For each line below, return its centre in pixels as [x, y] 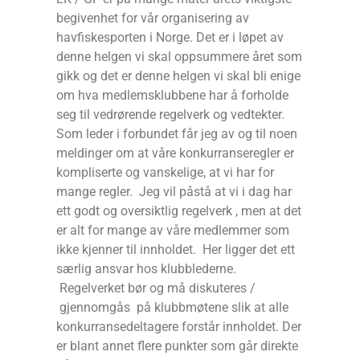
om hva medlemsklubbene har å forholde [172, 96]
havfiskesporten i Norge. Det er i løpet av [170, 38]
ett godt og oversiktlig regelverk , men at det [179, 211]
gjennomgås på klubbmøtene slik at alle [172, 308]
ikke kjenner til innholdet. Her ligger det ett [176, 250]
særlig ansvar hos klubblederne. [146, 269]
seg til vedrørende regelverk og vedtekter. [170, 115]
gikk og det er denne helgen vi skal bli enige [178, 76]
